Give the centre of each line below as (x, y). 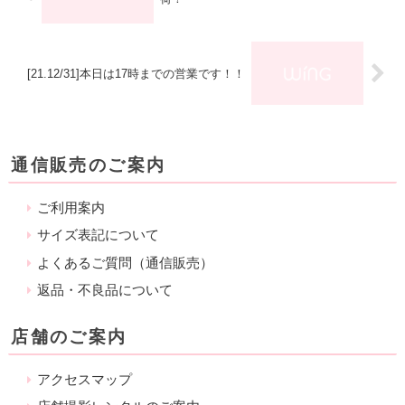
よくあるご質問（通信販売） (126, 262)
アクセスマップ (85, 380)
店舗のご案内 (69, 337)
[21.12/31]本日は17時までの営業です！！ (136, 73)
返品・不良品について (105, 289)
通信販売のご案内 (89, 165)
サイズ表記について (99, 235)
